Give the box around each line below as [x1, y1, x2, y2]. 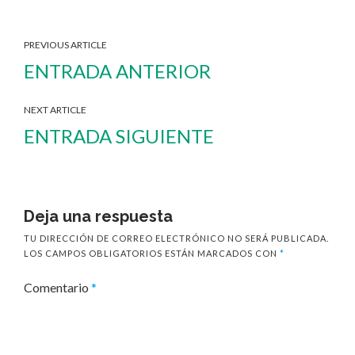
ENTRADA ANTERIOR [24, 59, 211, 83]
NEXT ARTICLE [24, 104, 86, 116]
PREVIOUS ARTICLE [24, 39, 107, 52]
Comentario [24, 280, 91, 296]
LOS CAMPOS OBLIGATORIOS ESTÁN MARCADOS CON [24, 248, 280, 259]
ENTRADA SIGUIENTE [24, 124, 214, 148]
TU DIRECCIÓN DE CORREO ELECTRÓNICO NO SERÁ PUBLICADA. [24, 233, 329, 244]
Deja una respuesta [24, 207, 173, 227]
